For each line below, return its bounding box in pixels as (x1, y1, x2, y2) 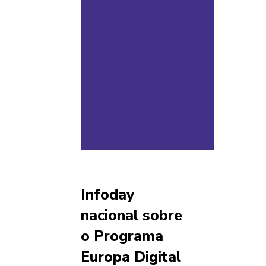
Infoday (81, 184, 134, 205)
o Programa (81, 226, 163, 246)
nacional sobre (81, 205, 182, 226)
